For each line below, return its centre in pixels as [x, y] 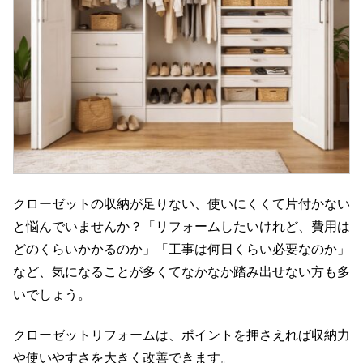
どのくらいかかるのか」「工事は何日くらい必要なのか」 [181, 249]
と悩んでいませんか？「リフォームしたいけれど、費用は [181, 226]
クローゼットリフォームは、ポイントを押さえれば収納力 [181, 335]
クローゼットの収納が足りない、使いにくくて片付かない [181, 203]
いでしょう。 [52, 294]
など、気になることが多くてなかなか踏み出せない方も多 [181, 271]
